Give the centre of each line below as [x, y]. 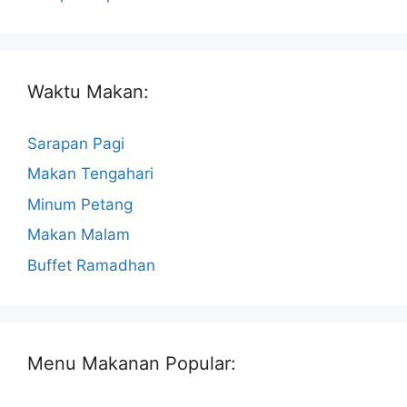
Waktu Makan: [88, 91]
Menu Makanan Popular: [132, 363]
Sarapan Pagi [76, 143]
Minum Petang [80, 204]
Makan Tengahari [90, 174]
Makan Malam [79, 234]
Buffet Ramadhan [91, 265]
